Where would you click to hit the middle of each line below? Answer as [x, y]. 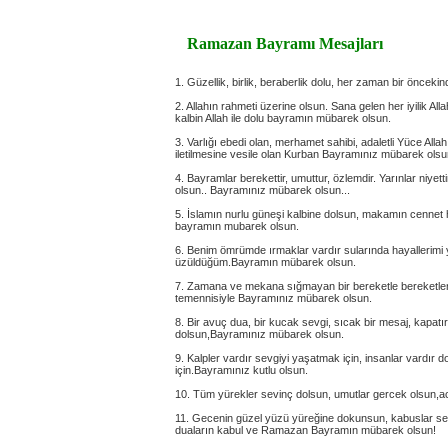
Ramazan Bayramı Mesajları [279, 43]
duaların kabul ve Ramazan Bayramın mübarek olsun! [305, 430]
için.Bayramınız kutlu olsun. [241, 370]
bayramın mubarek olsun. [237, 226]
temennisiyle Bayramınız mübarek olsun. [273, 298]
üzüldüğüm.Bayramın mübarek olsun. [265, 262]
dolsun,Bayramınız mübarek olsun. [259, 334]
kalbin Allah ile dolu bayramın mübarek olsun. [283, 118]
